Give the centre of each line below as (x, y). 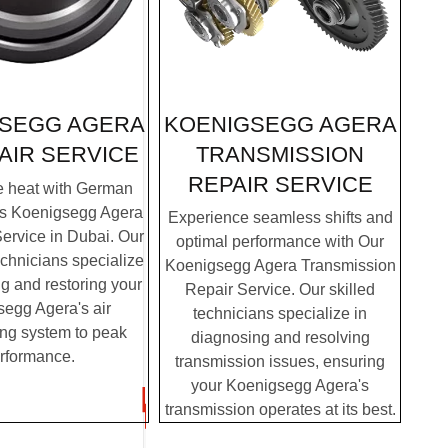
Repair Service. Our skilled (280, 290)
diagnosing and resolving (280, 338)
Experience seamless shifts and (280, 218)
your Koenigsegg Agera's (280, 386)
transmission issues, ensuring (280, 362)
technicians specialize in (280, 314)
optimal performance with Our (280, 242)
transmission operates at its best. (280, 410)
